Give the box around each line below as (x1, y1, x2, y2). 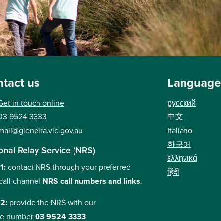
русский (167, 97, 196, 109)
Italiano (167, 125, 192, 136)
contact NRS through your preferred (8, 161, 131, 173)
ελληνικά (167, 152, 197, 164)
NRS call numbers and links (42, 175, 140, 186)
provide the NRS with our (9, 197, 96, 208)
